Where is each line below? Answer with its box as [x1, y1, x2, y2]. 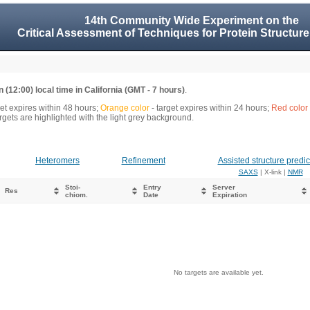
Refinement [121, 156, 165, 165]
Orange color [100, 103, 149, 113]
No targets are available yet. [173, 268, 264, 276]
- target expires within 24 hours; [149, 103, 271, 113]
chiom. [65, 191, 88, 199]
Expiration [212, 191, 247, 199]
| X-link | [257, 168, 288, 176]
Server [212, 183, 235, 191]
